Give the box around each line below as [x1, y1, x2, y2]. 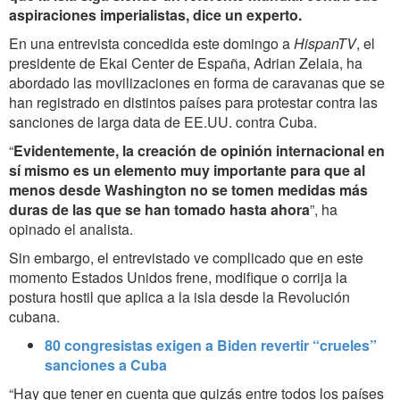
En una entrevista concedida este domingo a [9, 32, 294, 54]
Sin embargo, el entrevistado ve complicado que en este [9, 246, 363, 268]
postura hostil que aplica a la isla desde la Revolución [9, 286, 350, 307]
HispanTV [294, 32, 356, 54]
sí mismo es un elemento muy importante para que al [9, 159, 365, 180]
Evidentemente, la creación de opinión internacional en [13, 139, 385, 161]
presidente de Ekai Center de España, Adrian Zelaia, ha [9, 52, 362, 73]
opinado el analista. [9, 218, 133, 239]
